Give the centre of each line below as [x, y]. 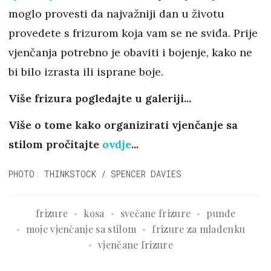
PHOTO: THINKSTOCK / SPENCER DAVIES [95, 174]
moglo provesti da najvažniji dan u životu [116, 14]
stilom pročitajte [55, 145]
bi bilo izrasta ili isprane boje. [86, 72]
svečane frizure [155, 214]
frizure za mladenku [199, 229]
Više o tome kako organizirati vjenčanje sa [123, 125]
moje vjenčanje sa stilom [81, 229]
